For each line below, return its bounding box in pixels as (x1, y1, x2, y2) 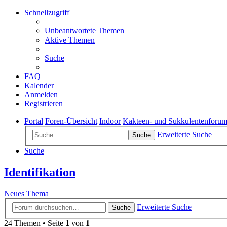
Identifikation (4, 165, 75, 179)
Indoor (99, 117, 121, 125)
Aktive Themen (45, 35, 95, 44)
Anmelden (24, 90, 58, 99)
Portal (24, 117, 43, 125)
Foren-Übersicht (45, 117, 97, 125)
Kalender (24, 81, 54, 90)
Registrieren (24, 99, 63, 108)
